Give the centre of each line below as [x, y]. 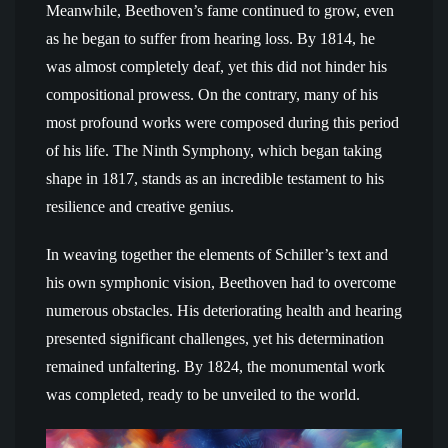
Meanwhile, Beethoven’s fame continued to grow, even [220, 10]
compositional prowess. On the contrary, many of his [212, 94]
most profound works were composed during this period [222, 122]
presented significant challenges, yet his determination [215, 338]
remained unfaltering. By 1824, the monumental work [215, 366]
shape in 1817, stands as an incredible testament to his [215, 178]
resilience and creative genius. [140, 206]
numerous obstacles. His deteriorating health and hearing [224, 310]
